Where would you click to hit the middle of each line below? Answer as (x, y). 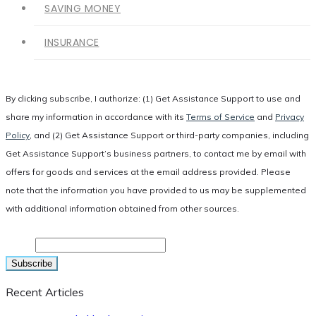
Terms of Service (220, 117)
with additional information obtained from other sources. (122, 208)
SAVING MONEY (83, 8)
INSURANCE (72, 42)
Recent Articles (45, 292)
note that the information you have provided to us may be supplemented (156, 190)
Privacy (290, 117)
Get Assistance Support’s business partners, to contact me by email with (156, 153)
